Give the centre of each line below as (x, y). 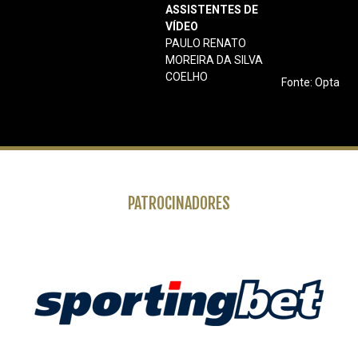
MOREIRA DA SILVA (214, 60)
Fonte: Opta (311, 82)
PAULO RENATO (205, 43)
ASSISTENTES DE (211, 10)
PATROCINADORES (179, 203)
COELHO (186, 77)
